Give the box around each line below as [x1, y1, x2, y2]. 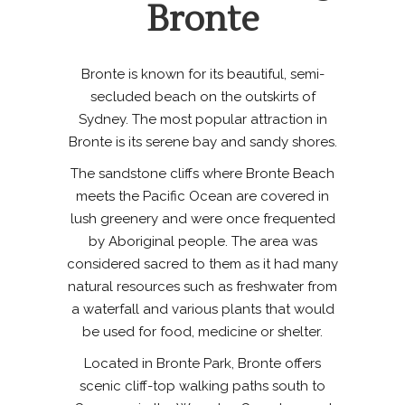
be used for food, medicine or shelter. [82, 324, 323, 340]
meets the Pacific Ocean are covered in [76, 188, 329, 204]
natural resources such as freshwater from [68, 278, 337, 295]
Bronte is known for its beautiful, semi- [80, 66, 325, 82]
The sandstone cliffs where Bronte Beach [71, 165, 334, 182]
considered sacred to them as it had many [67, 256, 338, 272]
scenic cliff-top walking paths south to [80, 378, 325, 394]
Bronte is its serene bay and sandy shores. [68, 134, 337, 150]
